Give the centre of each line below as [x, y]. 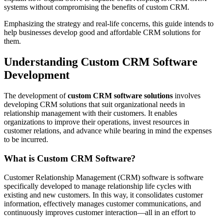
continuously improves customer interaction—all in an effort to [100, 212]
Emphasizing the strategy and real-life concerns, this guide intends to [109, 24]
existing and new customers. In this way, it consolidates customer [103, 195]
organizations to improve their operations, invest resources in [97, 122]
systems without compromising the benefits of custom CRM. [97, 7]
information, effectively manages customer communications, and [102, 203]
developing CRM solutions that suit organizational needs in [94, 105]
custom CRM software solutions [120, 96]
